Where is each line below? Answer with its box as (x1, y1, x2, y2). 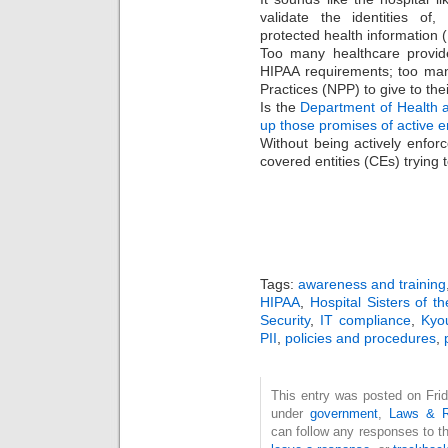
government (309, 406, 378, 422)
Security (260, 312, 310, 329)
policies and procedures (285, 330, 436, 347)
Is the (260, 99, 301, 116)
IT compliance (320, 312, 411, 329)
